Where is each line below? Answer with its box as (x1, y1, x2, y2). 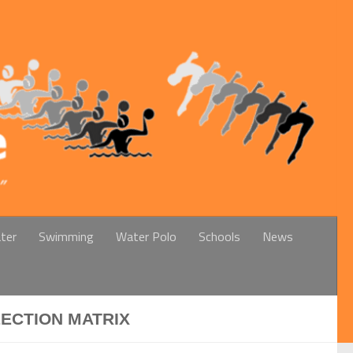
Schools (199, 226, 240, 246)
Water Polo (116, 226, 176, 246)
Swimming (39, 226, 94, 246)
